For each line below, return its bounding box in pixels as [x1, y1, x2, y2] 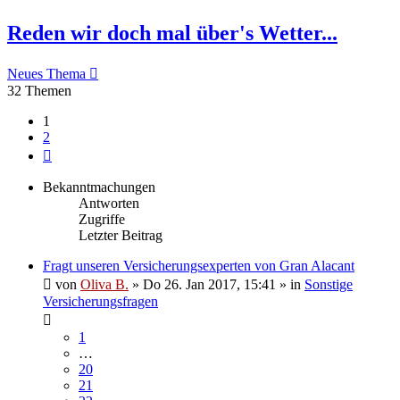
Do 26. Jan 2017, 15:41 [143, 276, 276, 292]
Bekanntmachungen [43, 179, 155, 195]
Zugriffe [79, 211, 125, 227]
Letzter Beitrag [79, 227, 162, 243]
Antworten [79, 195, 139, 211]
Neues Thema [7, 65, 86, 81]
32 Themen [7, 82, 71, 98]
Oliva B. [80, 276, 129, 292]
